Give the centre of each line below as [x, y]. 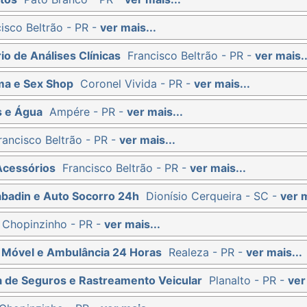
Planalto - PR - [248, 280]
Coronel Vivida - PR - [137, 83]
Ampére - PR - [88, 111]
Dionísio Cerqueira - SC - [213, 196]
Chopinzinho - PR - [53, 224]
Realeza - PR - [207, 252]
